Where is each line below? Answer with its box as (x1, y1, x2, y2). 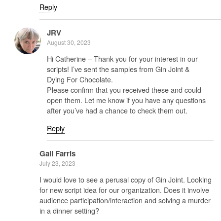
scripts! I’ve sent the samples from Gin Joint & (47, 64, 190, 74)
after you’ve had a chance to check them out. (47, 105, 187, 116)
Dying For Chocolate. (47, 74, 113, 85)
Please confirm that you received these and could (47, 84, 201, 95)
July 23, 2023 (39, 159, 75, 168)
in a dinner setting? (39, 205, 99, 216)
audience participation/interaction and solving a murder (39, 195, 211, 206)
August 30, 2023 (47, 37, 91, 46)
